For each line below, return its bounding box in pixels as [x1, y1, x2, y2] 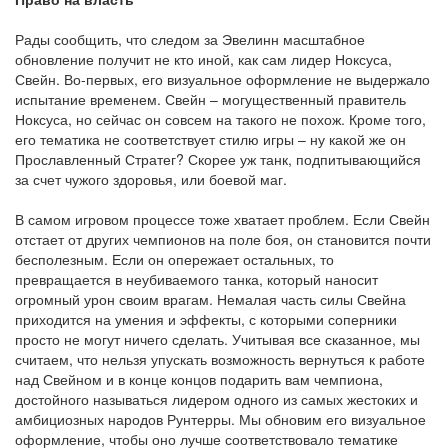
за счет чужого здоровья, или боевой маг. [15, 169, 287, 190]
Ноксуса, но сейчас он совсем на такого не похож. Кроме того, [15, 109, 426, 130]
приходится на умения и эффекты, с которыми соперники [15, 309, 397, 330]
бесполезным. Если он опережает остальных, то [15, 249, 334, 270]
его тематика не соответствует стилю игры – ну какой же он [15, 129, 406, 150]
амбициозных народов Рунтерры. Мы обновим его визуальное [15, 409, 426, 430]
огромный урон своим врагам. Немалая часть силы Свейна [15, 289, 406, 310]
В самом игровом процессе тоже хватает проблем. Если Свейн [15, 209, 430, 230]
